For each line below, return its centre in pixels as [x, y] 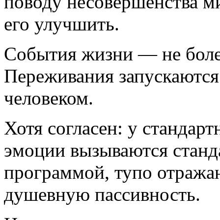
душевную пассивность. [102, 194]
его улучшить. [62, 24]
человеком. [49, 98]
